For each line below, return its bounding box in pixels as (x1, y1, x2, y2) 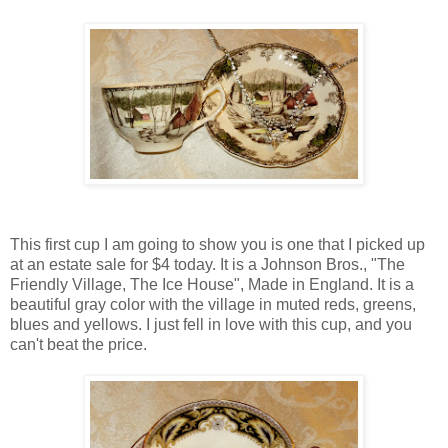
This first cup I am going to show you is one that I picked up (10, 235, 425, 253)
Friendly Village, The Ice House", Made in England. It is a (10, 275, 414, 293)
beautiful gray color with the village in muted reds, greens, (10, 295, 416, 313)
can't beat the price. (10, 335, 147, 353)
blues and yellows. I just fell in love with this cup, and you (10, 315, 412, 333)
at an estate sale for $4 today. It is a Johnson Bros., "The (10, 255, 405, 273)
